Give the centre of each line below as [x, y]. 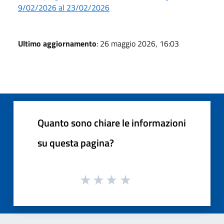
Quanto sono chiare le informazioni [112, 122]
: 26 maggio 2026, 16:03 [138, 43]
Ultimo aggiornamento [57, 43]
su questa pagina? [76, 142]
